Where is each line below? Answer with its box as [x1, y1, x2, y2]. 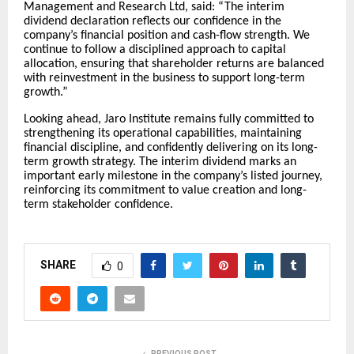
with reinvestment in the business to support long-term [24, 71, 305, 85]
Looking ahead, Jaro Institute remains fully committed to [24, 112, 314, 126]
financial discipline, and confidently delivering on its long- [24, 141, 318, 154]
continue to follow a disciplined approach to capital [24, 43, 286, 56]
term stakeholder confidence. [24, 198, 173, 211]
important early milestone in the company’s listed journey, [24, 169, 322, 183]
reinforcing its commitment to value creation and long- [24, 183, 307, 197]
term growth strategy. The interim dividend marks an [24, 155, 296, 168]
